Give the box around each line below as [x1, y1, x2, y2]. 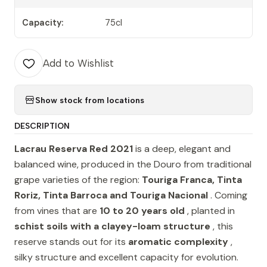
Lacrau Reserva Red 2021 [14, 142, 133, 156]
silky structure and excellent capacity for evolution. [14, 251, 238, 264]
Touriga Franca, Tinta [142, 173, 242, 187]
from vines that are [14, 204, 100, 218]
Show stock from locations [35, 94, 144, 105]
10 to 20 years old [100, 204, 185, 218]
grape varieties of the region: [14, 173, 142, 187]
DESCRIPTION [14, 121, 70, 131]
